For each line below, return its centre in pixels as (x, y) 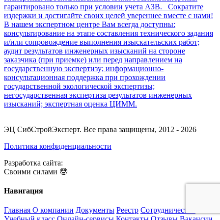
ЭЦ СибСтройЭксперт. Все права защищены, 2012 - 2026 (100, 129)
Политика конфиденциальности (58, 146)
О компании (53, 210)
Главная (18, 210)
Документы (95, 210)
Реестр (127, 210)
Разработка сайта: (33, 163)
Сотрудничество (168, 210)
